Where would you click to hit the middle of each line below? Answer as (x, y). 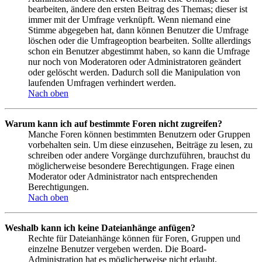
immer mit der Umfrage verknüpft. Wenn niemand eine (129, 20)
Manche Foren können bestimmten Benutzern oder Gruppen (139, 135)
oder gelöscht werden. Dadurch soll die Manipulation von (134, 73)
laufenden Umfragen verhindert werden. (102, 83)
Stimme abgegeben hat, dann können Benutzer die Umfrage (138, 30)
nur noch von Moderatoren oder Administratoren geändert (135, 62)
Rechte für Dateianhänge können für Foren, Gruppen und (134, 239)
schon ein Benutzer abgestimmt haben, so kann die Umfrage (139, 51)
